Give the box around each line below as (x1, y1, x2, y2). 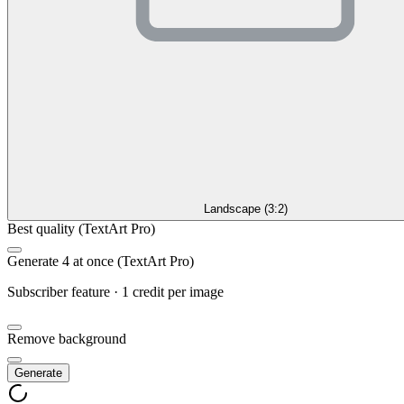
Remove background (7, 330, 126, 346)
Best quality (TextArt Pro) (7, 220, 155, 236)
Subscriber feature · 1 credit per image (7, 283, 224, 299)
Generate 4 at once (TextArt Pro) (7, 252, 194, 269)
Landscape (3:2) (203, 201, 288, 216)
